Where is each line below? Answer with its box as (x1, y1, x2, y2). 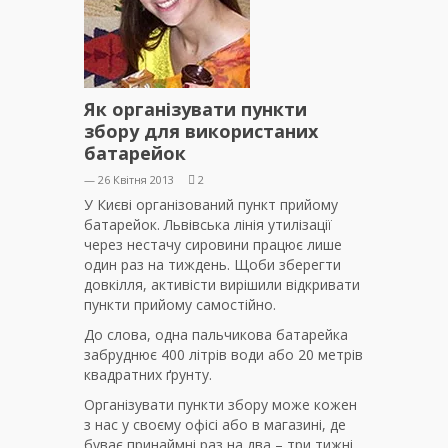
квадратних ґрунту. (84, 365, 212, 385)
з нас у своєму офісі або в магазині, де (84, 415, 346, 435)
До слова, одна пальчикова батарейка (84, 325, 348, 345)
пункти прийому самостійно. (84, 295, 276, 315)
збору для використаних (84, 119, 318, 144)
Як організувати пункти (84, 97, 307, 122)
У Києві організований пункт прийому (84, 195, 338, 215)
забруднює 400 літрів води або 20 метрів (84, 345, 363, 365)
